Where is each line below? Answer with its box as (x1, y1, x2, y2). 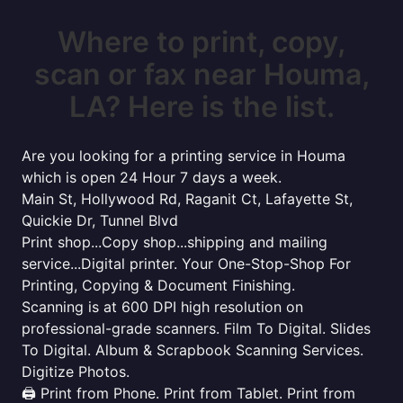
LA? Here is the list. (68, 89, 335, 124)
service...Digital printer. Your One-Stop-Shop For (22, 255, 351, 273)
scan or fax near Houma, (33, 57, 370, 92)
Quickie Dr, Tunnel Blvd (22, 211, 178, 229)
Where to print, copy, (58, 24, 345, 59)
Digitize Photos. (22, 363, 130, 381)
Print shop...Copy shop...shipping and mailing (22, 233, 327, 251)
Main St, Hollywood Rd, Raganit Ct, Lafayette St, (22, 190, 353, 208)
